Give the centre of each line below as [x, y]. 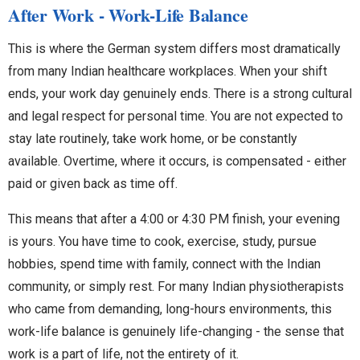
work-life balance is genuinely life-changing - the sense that [176, 331]
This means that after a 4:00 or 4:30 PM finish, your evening [174, 219]
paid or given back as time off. [93, 183]
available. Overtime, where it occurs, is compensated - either [177, 161]
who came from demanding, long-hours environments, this [170, 309]
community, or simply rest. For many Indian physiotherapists [176, 286]
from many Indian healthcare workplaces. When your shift [168, 71]
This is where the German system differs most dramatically [174, 48]
